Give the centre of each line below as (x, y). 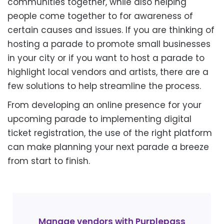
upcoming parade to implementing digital (99, 119)
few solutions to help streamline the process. (104, 86)
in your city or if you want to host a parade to (106, 58)
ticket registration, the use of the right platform (110, 133)
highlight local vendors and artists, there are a (108, 72)
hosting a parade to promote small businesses (109, 44)
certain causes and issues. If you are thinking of (111, 30)
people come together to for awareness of (100, 16)
